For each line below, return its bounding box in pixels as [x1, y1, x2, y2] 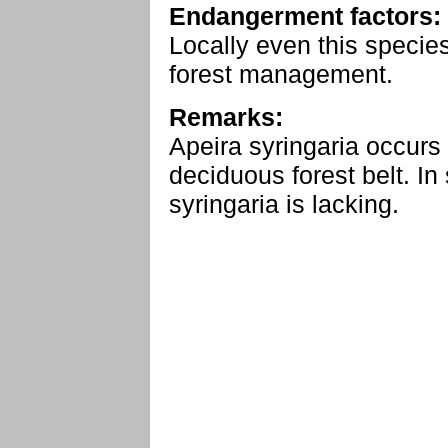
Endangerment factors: [169, 2, 441, 30]
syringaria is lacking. [169, 190, 399, 218]
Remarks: [169, 103, 283, 131]
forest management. [169, 60, 393, 88]
